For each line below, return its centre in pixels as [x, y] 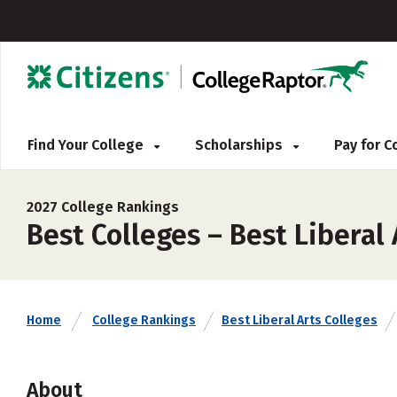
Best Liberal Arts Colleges [300, 320]
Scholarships [241, 145]
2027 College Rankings [103, 207]
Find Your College [87, 145]
